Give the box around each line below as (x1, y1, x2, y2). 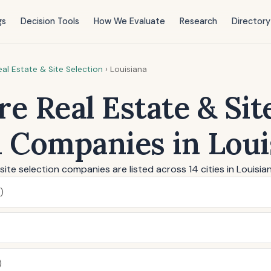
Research (179, 16, 217, 27)
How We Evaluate (93, 16, 165, 27)
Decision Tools (20, 16, 79, 27)
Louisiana (110, 64, 147, 74)
